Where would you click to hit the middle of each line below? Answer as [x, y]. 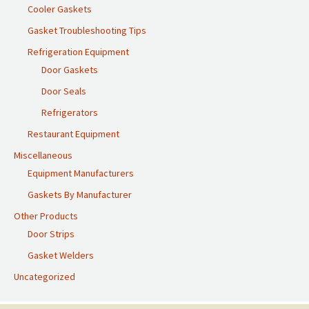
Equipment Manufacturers [81, 173]
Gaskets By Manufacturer [80, 195]
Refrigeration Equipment [78, 52]
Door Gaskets [70, 70]
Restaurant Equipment [73, 134]
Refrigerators [70, 112]
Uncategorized [44, 277]
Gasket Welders [61, 255]
